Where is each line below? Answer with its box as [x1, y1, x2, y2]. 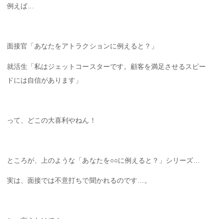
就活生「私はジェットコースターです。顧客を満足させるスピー [7, 62, 206, 70]
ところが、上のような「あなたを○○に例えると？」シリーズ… [7, 156, 200, 165]
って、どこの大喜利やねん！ [7, 116, 96, 124]
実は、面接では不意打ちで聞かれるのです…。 [7, 176, 151, 185]
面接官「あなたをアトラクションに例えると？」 [7, 42, 158, 50]
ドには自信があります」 [7, 76, 83, 84]
